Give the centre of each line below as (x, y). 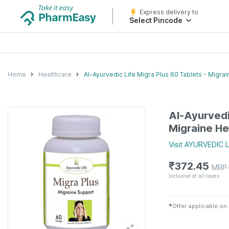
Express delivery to (169, 12)
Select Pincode (156, 20)
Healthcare (55, 74)
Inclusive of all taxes (194, 176)
